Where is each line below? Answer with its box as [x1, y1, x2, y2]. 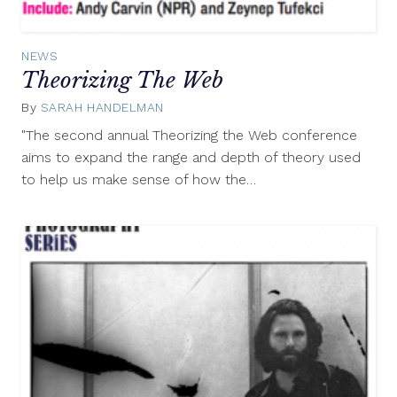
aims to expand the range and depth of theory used [21, 149, 361, 167]
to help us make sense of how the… [21, 171, 256, 189]
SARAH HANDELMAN [40, 100, 164, 115]
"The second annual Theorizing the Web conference [21, 127, 357, 144]
